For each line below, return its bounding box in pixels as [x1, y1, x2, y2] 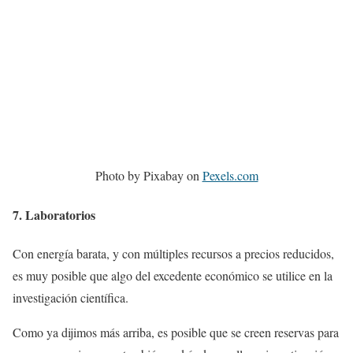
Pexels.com [202, 167, 258, 184]
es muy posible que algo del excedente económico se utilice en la [13, 266, 333, 284]
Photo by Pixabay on [95, 167, 203, 184]
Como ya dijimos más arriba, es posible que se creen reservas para [13, 323, 339, 340]
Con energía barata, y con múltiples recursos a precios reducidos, [13, 244, 334, 262]
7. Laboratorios [13, 205, 95, 224]
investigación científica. [13, 288, 128, 306]
